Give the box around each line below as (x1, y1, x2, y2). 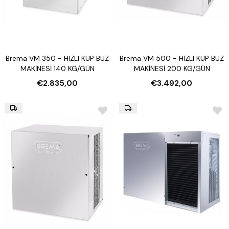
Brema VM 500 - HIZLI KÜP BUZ (120, 54, 224, 63)
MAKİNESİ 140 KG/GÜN (20, 64, 95, 74)
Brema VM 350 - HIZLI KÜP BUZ (6, 54, 109, 63)
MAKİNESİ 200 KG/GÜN (133, 64, 210, 74)
